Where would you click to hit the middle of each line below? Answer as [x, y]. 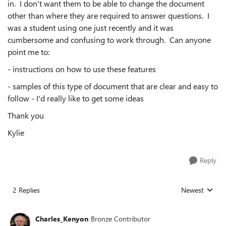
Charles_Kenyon [62, 218]
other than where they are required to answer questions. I [108, 15]
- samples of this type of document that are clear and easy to [113, 86]
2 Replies [26, 190]
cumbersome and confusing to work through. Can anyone [109, 40]
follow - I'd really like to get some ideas [76, 98]
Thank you [26, 115]
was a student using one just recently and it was [91, 27]
